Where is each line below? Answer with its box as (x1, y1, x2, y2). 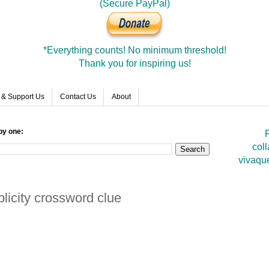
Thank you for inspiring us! (78, 58, 191, 69)
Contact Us (60, 92, 96, 101)
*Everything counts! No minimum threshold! (43, 45, 226, 56)
